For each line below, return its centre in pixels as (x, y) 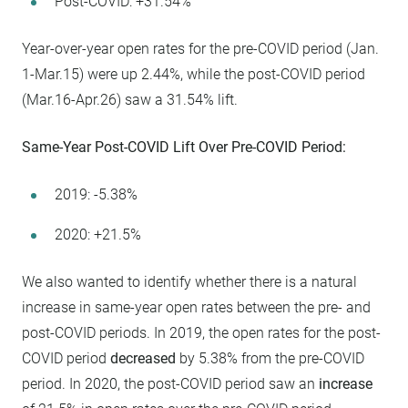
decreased (143, 358)
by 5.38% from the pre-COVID (270, 358)
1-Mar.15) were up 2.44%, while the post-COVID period (194, 74)
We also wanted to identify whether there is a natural (189, 281)
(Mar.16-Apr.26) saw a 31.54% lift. (130, 99)
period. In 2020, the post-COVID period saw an (170, 383)
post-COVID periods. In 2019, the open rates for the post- (201, 332)
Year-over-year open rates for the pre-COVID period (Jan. (200, 48)
